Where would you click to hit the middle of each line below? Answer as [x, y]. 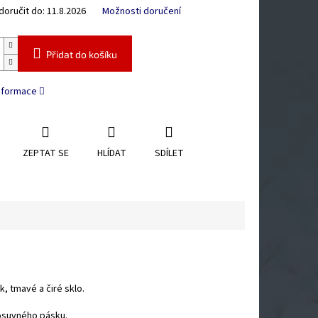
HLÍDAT [111, 154]
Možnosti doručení [141, 12]
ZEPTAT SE [45, 154]
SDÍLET [169, 154]
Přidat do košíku [81, 55]
